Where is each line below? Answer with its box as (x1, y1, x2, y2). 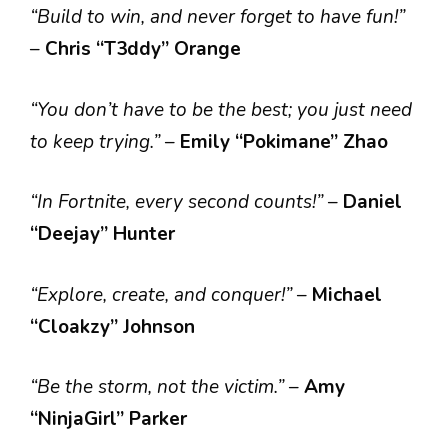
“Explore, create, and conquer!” (30, 281, 297, 308)
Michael (312, 281, 382, 308)
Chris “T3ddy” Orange (45, 36, 241, 62)
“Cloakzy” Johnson (30, 313, 195, 340)
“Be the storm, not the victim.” (30, 374, 289, 400)
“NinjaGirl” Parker (30, 406, 187, 432)
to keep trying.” (30, 128, 165, 155)
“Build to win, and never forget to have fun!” (30, 4, 405, 30)
